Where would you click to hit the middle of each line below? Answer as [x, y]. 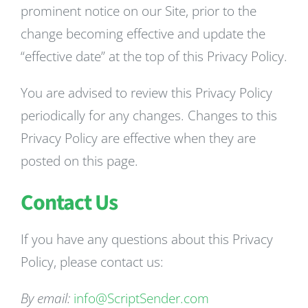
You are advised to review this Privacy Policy [146, 93]
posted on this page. [79, 161]
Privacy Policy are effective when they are [138, 138]
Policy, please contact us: [92, 262]
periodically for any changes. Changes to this [149, 115]
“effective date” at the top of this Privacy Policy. [154, 56]
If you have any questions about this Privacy [147, 239]
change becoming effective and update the [143, 34]
